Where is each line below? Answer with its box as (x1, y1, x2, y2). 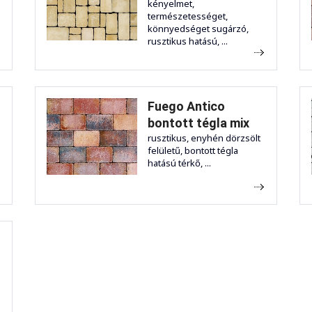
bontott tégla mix (148, 115, 249, 130)
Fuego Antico (148, 98, 225, 114)
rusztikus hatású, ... (148, 34, 228, 47)
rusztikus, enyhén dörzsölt (148, 131, 260, 144)
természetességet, (148, 9, 228, 22)
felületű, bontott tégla (148, 143, 238, 157)
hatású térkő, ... (148, 156, 211, 169)
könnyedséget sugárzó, (148, 22, 249, 35)
